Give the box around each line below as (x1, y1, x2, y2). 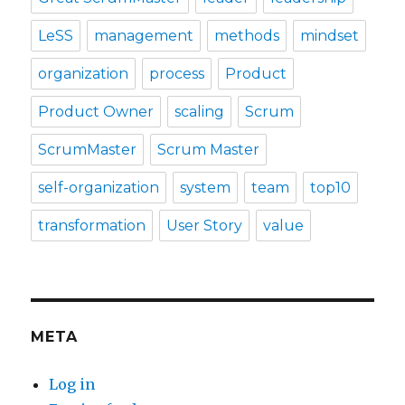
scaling (174, 103, 225, 121)
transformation (38, 217, 146, 235)
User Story (166, 217, 243, 235)
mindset (300, 27, 360, 45)
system (180, 179, 231, 197)
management (94, 27, 194, 45)
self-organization (38, 179, 160, 197)
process (149, 65, 205, 83)
